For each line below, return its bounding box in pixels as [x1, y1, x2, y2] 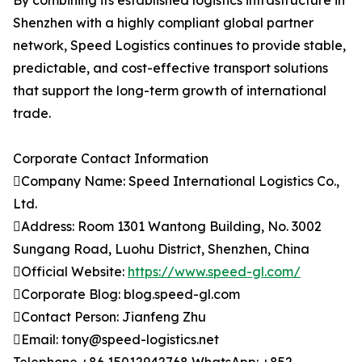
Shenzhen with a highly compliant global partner [13, 15, 314, 32]
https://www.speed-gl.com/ [128, 263, 301, 280]
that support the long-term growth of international [13, 82, 326, 99]
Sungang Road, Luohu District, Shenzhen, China [13, 241, 309, 258]
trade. [13, 105, 51, 122]
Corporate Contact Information [13, 150, 208, 167]
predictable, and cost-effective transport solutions [13, 60, 328, 77]
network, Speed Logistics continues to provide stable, [13, 37, 346, 54]
